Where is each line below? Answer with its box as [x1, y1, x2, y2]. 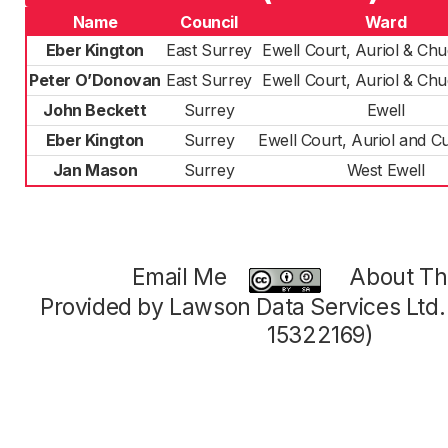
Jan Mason [52, 160, 138, 180]
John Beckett [43, 100, 147, 120]
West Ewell [346, 160, 425, 180]
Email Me [131, 263, 227, 291]
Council [180, 12, 238, 32]
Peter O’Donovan [29, 70, 161, 90]
